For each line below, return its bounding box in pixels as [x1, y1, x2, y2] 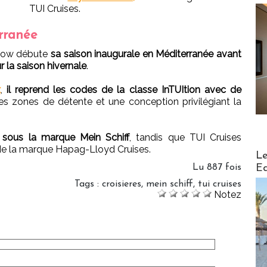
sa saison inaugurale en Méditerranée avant [50, 48, 242, 60]
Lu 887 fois [193, 162, 241, 172]
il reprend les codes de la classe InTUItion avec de [6, 83, 242, 95]
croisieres [102, 179, 141, 189]
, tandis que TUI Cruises [129, 131, 242, 143]
